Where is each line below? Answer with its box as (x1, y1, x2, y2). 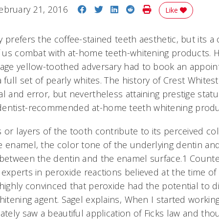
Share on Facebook (86, 3, 166, 15)
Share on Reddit (134, 3, 201, 15)
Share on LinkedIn (118, 3, 193, 15)
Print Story (151, 3, 195, 15)
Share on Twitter (102, 3, 170, 15)
